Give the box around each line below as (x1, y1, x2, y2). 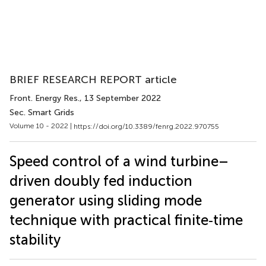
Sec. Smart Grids (9, 107, 74, 118)
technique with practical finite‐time (9, 211, 243, 229)
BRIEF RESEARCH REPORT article (9, 73, 177, 86)
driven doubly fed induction (9, 172, 192, 189)
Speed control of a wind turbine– (9, 152, 229, 170)
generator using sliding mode (9, 191, 202, 209)
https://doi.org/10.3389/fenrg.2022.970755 (74, 122, 219, 131)
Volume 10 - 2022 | (9, 122, 74, 130)
